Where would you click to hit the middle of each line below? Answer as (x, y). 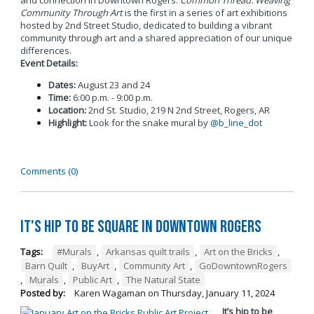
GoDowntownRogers (243, 265)
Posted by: (42, 293)
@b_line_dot (236, 123)
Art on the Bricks (238, 251)
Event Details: (49, 63)
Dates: (62, 85)
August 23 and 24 (112, 85)
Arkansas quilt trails (148, 251)
